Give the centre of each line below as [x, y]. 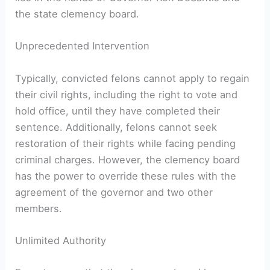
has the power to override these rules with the [126, 176]
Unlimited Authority [61, 240]
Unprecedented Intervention [83, 46]
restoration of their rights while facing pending [126, 143]
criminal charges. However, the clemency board [128, 159]
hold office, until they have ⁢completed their [118, 111]
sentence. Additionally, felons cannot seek [116, 127]
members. [39, 208]
